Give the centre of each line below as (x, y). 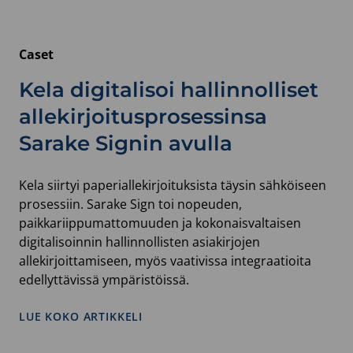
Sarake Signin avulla (126, 143)
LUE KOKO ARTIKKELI (81, 316)
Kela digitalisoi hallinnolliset (169, 89)
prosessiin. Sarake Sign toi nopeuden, (130, 204)
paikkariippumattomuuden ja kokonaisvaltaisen (160, 223)
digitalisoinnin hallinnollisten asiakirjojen (139, 242)
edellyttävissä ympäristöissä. (106, 279)
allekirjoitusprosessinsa (143, 116)
